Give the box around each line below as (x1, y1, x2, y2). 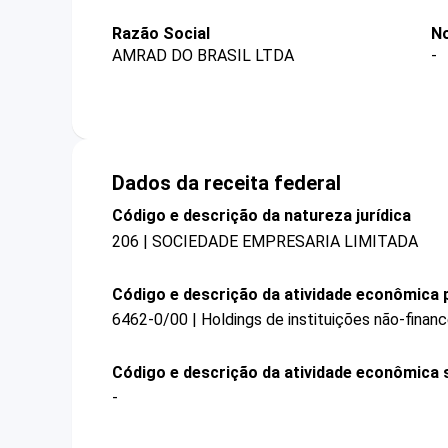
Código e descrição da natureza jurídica (112, 206, 411, 226)
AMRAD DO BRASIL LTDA (112, 46, 294, 66)
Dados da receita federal (112, 171, 341, 196)
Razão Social (112, 24, 210, 43)
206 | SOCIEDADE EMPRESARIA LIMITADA (112, 231, 418, 251)
